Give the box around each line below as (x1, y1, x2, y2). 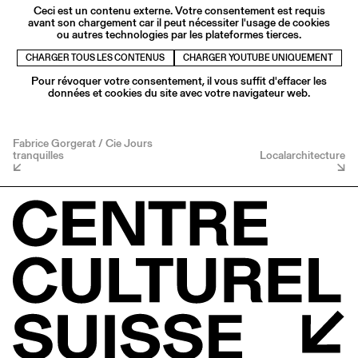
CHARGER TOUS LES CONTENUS (26, 51, 165, 64)
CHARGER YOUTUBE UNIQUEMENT (183, 51, 332, 64)
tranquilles (13, 147, 64, 164)
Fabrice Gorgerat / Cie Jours (13, 135, 153, 152)
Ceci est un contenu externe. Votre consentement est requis (33, 2, 325, 19)
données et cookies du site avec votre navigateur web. (48, 85, 310, 101)
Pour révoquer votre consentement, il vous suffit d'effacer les (31, 73, 327, 89)
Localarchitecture (260, 147, 345, 164)
